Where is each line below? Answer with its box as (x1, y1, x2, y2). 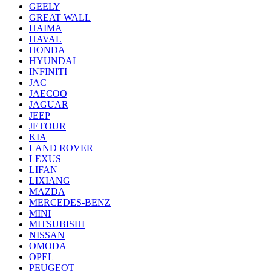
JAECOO (29, 88, 67, 99)
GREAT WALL (29, 12, 91, 23)
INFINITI (29, 67, 67, 77)
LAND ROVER (29, 143, 93, 154)
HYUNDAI (29, 56, 76, 67)
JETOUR (29, 121, 66, 132)
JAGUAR (29, 99, 68, 110)
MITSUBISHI (29, 219, 85, 230)
